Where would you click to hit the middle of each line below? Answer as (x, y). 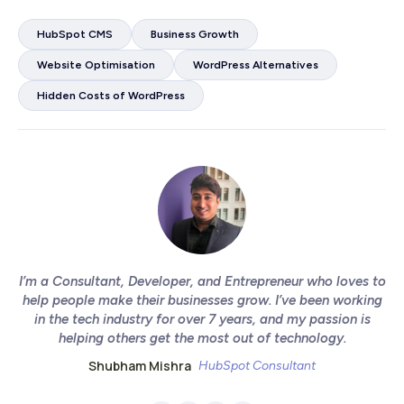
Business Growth (195, 35)
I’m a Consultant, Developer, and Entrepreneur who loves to (202, 282)
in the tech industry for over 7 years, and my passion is (202, 320)
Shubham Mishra (140, 366)
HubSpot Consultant (257, 366)
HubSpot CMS (75, 35)
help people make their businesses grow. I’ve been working (202, 301)
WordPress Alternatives (256, 65)
